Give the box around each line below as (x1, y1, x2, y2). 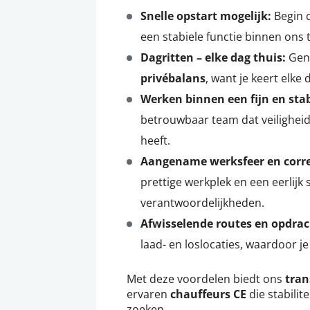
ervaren (127, 286, 170, 302)
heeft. (140, 133, 170, 148)
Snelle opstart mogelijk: (140, 8, 271, 24)
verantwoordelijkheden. (140, 195, 264, 210)
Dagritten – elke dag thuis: (140, 50, 286, 66)
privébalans (140, 71, 206, 86)
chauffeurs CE (170, 286, 246, 302)
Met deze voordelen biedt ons (127, 271, 285, 286)
